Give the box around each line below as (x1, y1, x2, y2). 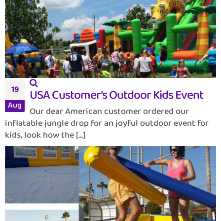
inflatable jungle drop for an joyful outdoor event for (5, 115, 209, 131)
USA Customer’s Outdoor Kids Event (30, 84, 203, 106)
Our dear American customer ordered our (30, 103, 189, 119)
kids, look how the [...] (5, 127, 85, 143)
